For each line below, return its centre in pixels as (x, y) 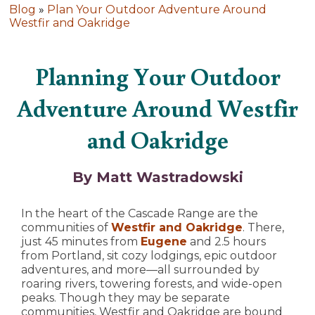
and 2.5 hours (226, 242)
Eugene (164, 242)
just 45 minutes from (81, 242)
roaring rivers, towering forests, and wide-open (152, 284)
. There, (263, 228)
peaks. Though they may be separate (126, 298)
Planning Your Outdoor (157, 76)
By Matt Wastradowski (157, 178)
